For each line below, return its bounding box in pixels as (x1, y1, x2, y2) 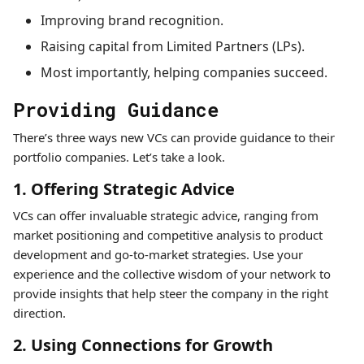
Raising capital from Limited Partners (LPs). (40, 37, 305, 55)
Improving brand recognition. (40, 11, 223, 29)
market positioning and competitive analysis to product (13, 227, 323, 243)
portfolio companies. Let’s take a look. (13, 149, 225, 165)
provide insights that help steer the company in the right (13, 285, 328, 301)
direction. (13, 305, 66, 321)
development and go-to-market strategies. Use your (13, 246, 303, 262)
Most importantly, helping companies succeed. (40, 63, 327, 81)
